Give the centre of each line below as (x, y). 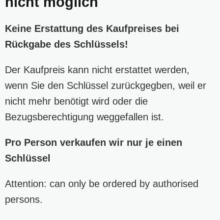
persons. (24, 199)
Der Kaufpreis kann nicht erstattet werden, (97, 69)
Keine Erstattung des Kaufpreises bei (92, 28)
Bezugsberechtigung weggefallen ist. (84, 117)
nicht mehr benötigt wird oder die (76, 101)
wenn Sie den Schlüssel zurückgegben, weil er (106, 85)
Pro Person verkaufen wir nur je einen (94, 142)
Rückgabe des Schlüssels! (68, 44)
